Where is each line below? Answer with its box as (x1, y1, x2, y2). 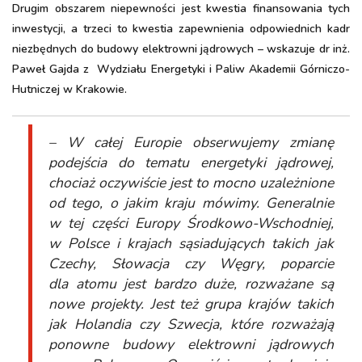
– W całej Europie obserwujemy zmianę (48, 133, 334, 152)
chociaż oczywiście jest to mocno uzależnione (48, 173, 334, 192)
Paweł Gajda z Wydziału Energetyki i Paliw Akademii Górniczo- (12, 61, 350, 77)
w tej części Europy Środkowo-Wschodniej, (48, 213, 334, 233)
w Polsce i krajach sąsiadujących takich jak (48, 234, 334, 253)
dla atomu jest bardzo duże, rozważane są (48, 274, 334, 293)
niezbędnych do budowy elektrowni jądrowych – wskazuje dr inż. (12, 41, 350, 57)
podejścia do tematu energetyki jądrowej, (48, 153, 334, 172)
